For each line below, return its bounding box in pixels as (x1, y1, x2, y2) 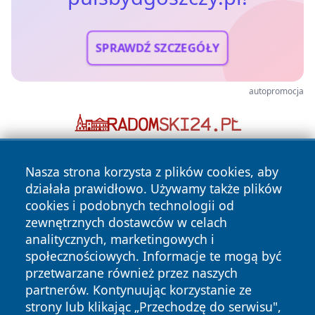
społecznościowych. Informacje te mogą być (25, 247, 281, 264)
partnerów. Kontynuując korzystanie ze (25, 281, 252, 298)
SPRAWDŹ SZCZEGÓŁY (95, 39, 220, 56)
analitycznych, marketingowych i (25, 231, 214, 247)
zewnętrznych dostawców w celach (25, 214, 227, 231)
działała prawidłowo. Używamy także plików (25, 180, 282, 197)
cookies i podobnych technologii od (25, 197, 234, 214)
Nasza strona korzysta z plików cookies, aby (25, 163, 278, 180)
